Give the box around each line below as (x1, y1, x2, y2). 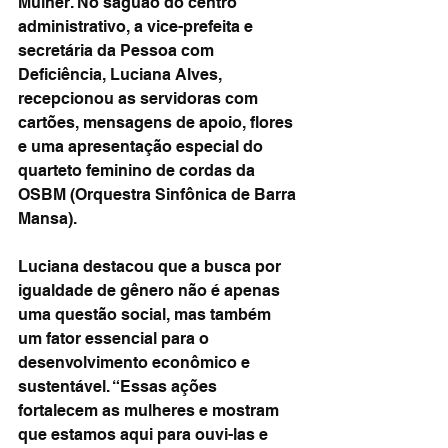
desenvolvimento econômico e (18, 353, 254, 372)
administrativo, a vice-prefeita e (18, 17, 257, 36)
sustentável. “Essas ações (18, 377, 221, 396)
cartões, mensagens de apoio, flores (18, 113, 297, 132)
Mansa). (18, 209, 77, 228)
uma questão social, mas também (18, 305, 275, 324)
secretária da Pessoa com (18, 41, 218, 60)
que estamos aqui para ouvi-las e (18, 425, 272, 444)
